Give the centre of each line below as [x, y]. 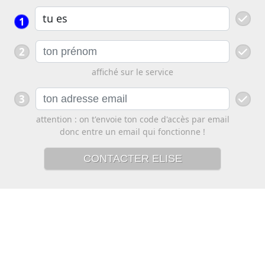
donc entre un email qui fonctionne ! [132, 132]
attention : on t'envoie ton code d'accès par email [132, 119]
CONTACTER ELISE [132, 159]
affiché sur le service [132, 72]
